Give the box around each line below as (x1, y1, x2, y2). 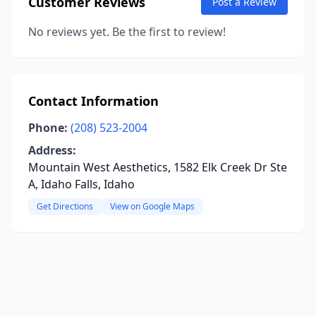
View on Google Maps (110, 200, 195, 212)
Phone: (28, 120, 68, 135)
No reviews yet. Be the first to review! (28, 24, 226, 39)
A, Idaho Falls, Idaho (28, 176, 135, 192)
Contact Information (28, 92, 159, 109)
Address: (28, 142, 76, 158)
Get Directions (37, 200, 93, 212)
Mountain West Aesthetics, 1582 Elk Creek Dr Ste (28, 159, 287, 175)
